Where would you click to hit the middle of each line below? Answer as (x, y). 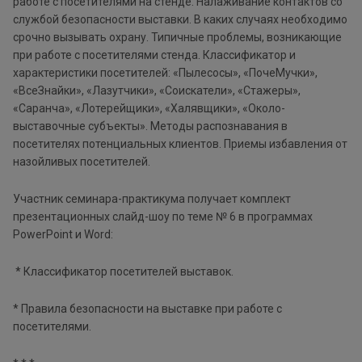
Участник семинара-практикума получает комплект (152, 198)
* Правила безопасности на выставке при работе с (147, 308)
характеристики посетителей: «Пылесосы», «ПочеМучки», (165, 72)
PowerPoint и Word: (63, 234)
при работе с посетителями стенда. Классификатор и (154, 55)
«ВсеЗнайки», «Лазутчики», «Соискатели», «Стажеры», (157, 90)
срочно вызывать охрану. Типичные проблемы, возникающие (177, 37)
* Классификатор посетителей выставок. (124, 271)
